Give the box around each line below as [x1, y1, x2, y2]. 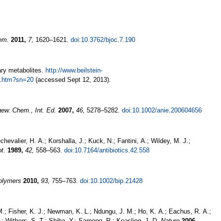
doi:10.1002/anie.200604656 [122, 106, 202, 114]
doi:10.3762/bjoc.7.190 [71, 36, 135, 43]
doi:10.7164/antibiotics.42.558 [64, 146, 149, 154]
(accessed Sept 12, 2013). [34, 75, 111, 83]
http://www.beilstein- [45, 66, 103, 74]
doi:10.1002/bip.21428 [80, 177, 143, 184]
